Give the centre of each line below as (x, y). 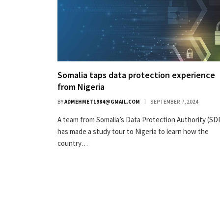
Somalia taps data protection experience (136, 75)
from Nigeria (81, 87)
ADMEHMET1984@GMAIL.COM (102, 102)
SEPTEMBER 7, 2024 (174, 102)
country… (73, 143)
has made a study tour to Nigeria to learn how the (133, 132)
